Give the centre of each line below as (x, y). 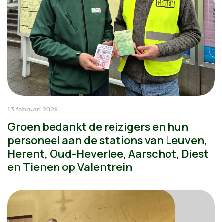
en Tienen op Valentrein (70, 167)
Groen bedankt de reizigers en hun (98, 127)
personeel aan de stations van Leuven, (107, 140)
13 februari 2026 (33, 109)
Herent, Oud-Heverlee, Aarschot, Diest (108, 154)
